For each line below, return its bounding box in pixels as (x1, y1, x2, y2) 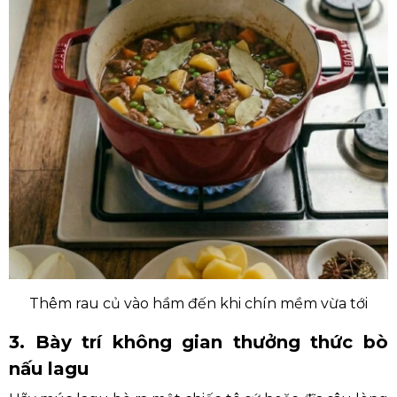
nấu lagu (9, 358, 89, 379)
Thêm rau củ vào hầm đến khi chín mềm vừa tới (29, 295, 368, 312)
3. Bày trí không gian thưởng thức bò (9, 331, 388, 353)
